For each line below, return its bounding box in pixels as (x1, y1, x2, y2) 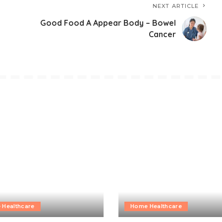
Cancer (149, 29, 176, 39)
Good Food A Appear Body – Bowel (40, 17, 176, 28)
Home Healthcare (130, 202, 182, 210)
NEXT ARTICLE (153, 2, 199, 9)
